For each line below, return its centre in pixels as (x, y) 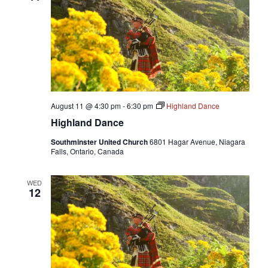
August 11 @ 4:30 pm (86, 105)
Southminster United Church (100, 141)
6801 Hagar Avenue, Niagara (197, 141)
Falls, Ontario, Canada (87, 151)
